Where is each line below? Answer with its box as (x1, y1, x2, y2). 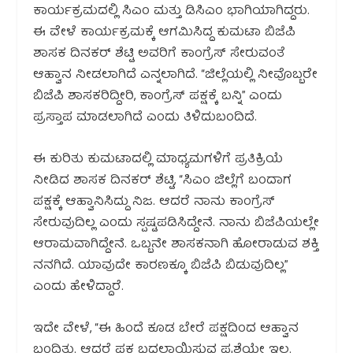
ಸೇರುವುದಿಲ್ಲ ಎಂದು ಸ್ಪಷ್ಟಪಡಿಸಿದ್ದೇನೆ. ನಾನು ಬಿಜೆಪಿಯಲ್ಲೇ (33, 212, 320, 235)
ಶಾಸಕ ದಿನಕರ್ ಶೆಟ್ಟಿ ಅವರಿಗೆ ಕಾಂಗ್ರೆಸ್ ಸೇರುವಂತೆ (33, 43, 286, 66)
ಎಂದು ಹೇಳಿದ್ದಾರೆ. (33, 276, 124, 299)
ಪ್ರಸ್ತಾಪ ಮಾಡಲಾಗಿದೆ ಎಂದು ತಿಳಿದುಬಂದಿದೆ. (33, 107, 258, 130)
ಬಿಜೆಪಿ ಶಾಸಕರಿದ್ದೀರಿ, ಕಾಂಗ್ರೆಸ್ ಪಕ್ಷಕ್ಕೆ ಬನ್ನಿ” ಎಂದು (33, 86, 283, 109)
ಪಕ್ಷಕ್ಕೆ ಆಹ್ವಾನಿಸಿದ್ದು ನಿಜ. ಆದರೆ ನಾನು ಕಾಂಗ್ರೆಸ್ (33, 191, 276, 214)
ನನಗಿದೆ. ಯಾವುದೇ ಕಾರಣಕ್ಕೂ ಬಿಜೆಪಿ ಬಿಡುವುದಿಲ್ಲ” (33, 255, 288, 277)
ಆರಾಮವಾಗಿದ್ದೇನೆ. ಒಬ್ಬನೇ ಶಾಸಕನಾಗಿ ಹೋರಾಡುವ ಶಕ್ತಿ (33, 233, 319, 256)
